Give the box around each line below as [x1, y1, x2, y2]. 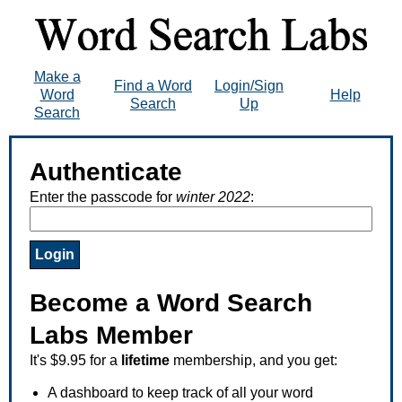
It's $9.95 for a [30, 352, 121, 368]
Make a [33, 68, 81, 84]
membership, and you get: [170, 352, 337, 368]
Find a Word [114, 77, 192, 93]
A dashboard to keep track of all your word [48, 384, 313, 400]
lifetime [121, 352, 170, 368]
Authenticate [30, 157, 182, 186]
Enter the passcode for [30, 188, 176, 205]
